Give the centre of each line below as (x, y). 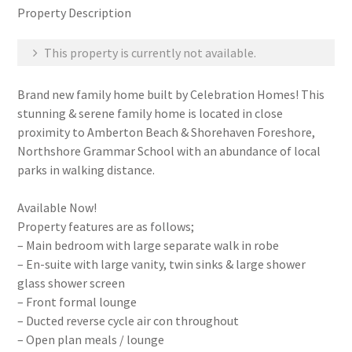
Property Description (75, 13)
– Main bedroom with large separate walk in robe (148, 245)
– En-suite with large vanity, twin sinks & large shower (162, 264)
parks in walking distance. (86, 170)
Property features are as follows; (106, 226)
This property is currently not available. (149, 53)
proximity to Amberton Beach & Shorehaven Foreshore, (167, 132)
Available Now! (57, 207)
